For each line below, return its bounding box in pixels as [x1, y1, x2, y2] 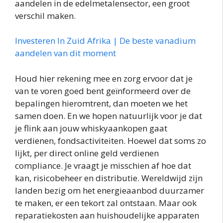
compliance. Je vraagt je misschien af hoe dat [15, 159, 191, 171]
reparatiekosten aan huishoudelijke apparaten [15, 209, 199, 221]
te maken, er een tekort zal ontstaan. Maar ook [15, 197, 197, 209]
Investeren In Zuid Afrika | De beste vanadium [15, 35, 196, 47]
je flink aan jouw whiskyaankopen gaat [15, 122, 167, 134]
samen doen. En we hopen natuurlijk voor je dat [15, 110, 202, 121]
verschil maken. [15, 9, 76, 21]
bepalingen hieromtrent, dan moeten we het [15, 97, 188, 109]
